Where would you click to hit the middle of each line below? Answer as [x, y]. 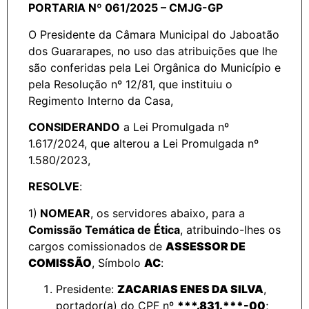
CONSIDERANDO [74, 127]
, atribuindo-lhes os [230, 229]
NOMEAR [64, 213]
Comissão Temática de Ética [104, 229]
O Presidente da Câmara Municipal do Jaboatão [154, 34]
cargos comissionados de [97, 246]
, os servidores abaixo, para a [168, 213]
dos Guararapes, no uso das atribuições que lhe [153, 51]
